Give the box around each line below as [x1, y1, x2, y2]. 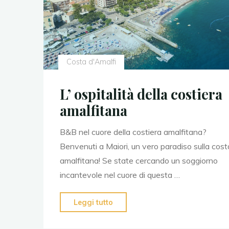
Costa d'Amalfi [66, 57, 116, 66]
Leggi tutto [73, 197, 113, 207]
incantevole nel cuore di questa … [59, 169, 180, 180]
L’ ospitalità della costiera [59, 84, 222, 103]
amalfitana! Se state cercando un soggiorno [59, 155, 218, 166]
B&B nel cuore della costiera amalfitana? [59, 126, 207, 137]
